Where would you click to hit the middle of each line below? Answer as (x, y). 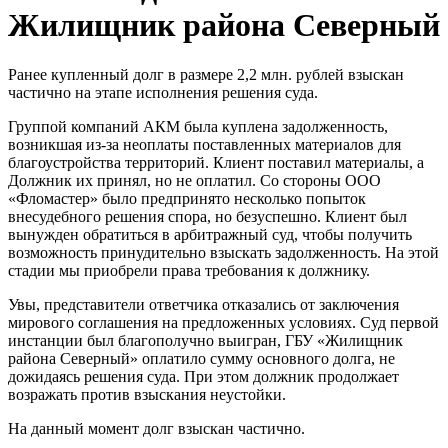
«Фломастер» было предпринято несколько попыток (187, 198)
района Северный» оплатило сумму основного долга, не (201, 358)
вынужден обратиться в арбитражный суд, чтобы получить (210, 234)
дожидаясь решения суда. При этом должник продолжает (203, 376)
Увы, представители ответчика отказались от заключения (203, 304)
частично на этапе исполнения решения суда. (163, 92)
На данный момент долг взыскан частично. (156, 428)
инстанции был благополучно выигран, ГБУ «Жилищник (205, 340)
